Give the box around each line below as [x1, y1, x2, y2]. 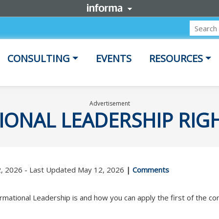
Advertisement [89, 99, 130, 108]
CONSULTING [7, 52, 70, 65]
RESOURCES [149, 52, 203, 65]
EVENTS [96, 52, 132, 65]
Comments [132, 164, 169, 175]
